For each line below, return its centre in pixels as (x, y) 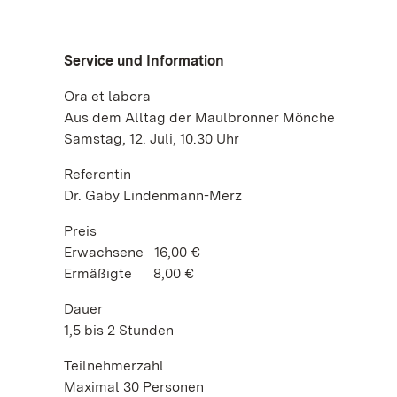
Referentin (97, 174)
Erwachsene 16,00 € (132, 252)
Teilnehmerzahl (116, 366)
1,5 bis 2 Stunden (119, 330)
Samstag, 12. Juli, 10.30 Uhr (152, 139)
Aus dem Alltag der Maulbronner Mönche (199, 117)
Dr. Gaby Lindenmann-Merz (153, 195)
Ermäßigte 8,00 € (129, 273)
